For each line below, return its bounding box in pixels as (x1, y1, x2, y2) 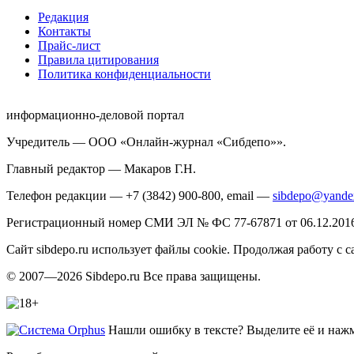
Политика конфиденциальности (38, 66, 211, 81)
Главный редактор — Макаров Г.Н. (6, 161, 196, 175)
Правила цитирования (38, 52, 159, 66)
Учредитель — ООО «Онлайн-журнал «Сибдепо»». (6, 134, 286, 149)
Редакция (38, 9, 88, 24)
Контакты (38, 24, 91, 38)
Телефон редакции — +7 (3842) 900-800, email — (6, 188, 273, 202)
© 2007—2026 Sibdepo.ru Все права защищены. (6, 269, 261, 283)
